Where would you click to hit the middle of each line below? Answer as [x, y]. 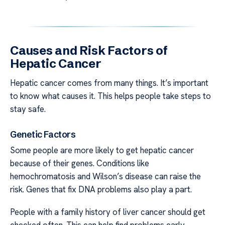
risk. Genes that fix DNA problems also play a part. [101, 190]
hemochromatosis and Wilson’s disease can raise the [105, 177]
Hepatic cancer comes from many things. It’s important [109, 83]
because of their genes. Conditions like [80, 163]
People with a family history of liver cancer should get [108, 212]
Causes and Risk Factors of [89, 50]
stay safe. [28, 109]
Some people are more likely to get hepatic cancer [102, 150]
